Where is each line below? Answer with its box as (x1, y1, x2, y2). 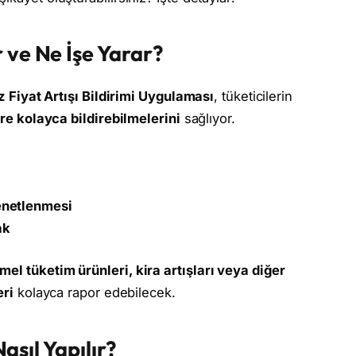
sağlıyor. (180, 110, 235, 127)
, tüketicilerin (214, 88, 292, 105)
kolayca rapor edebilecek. (13, 284, 176, 301)
